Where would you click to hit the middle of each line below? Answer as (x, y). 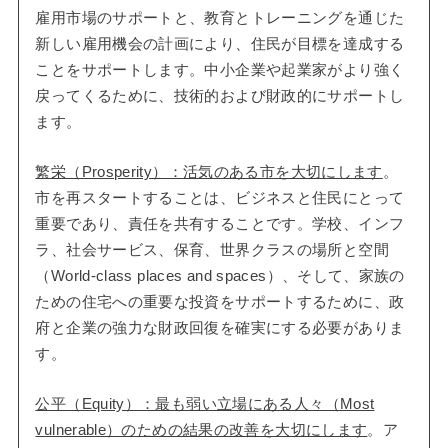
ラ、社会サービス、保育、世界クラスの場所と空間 (212, 249)
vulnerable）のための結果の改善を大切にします (201, 429)
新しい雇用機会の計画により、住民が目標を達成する (220, 44)
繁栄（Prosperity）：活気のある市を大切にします (209, 171)
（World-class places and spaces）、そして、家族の (220, 275)
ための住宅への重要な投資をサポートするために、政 (220, 301)
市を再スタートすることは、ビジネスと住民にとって (220, 197)
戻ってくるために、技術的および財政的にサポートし (220, 96)
